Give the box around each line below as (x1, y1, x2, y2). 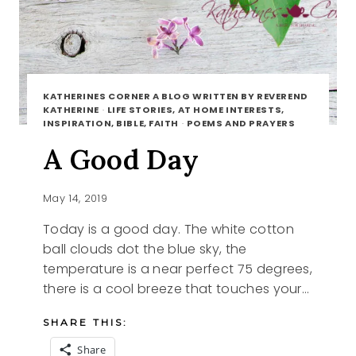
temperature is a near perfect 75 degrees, (43, 259, 313, 278)
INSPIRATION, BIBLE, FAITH (43, 116, 179, 130)
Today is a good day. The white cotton (43, 219, 294, 238)
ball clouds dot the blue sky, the (43, 239, 247, 258)
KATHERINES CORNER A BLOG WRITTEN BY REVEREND (43, 89, 308, 103)
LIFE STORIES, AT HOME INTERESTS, (106, 103, 284, 116)
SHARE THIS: (43, 315, 128, 328)
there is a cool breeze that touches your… (43, 279, 310, 298)
